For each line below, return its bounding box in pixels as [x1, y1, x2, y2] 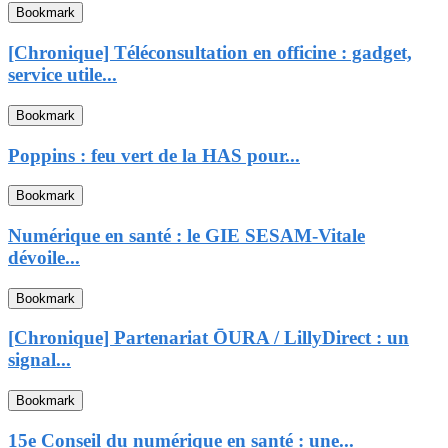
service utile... [8, 64, 117, 86]
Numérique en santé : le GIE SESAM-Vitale [8, 225, 365, 246]
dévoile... [8, 247, 80, 268]
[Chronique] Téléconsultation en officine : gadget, [8, 42, 412, 64]
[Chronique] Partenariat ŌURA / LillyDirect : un [8, 327, 409, 349]
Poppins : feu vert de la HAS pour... [8, 144, 300, 166]
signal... [8, 349, 71, 371]
